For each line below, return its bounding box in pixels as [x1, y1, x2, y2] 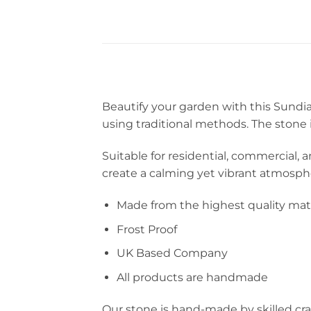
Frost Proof [116, 222, 177, 236]
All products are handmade [116, 270, 268, 284]
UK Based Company [116, 246, 228, 260]
